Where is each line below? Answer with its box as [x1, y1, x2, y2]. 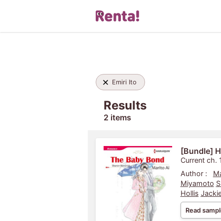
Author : [180, 169, 207, 178]
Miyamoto [180, 179, 214, 187]
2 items [103, 112, 131, 122]
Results [103, 98, 147, 112]
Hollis [180, 189, 199, 197]
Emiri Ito [111, 78, 137, 86]
